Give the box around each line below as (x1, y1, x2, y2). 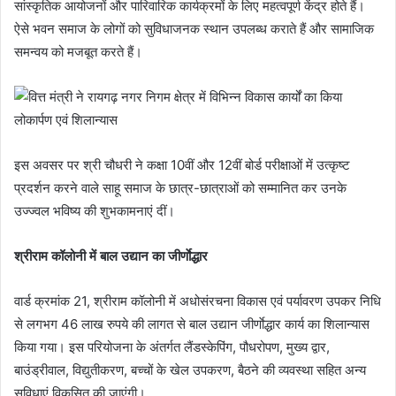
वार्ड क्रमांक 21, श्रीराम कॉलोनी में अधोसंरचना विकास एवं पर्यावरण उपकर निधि (14, 293, 381, 310)
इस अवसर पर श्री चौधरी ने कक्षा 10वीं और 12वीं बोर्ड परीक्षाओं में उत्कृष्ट (14, 156, 350, 174)
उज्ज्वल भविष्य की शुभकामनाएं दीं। (14, 202, 175, 220)
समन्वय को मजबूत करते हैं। (14, 43, 142, 61)
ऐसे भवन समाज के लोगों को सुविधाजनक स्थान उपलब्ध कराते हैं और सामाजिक (14, 20, 374, 38)
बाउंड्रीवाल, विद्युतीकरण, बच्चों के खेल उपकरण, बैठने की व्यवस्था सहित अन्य (14, 362, 366, 379)
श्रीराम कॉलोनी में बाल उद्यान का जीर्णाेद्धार (14, 247, 208, 265)
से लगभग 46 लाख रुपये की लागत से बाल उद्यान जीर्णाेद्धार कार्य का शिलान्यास (14, 316, 369, 333)
